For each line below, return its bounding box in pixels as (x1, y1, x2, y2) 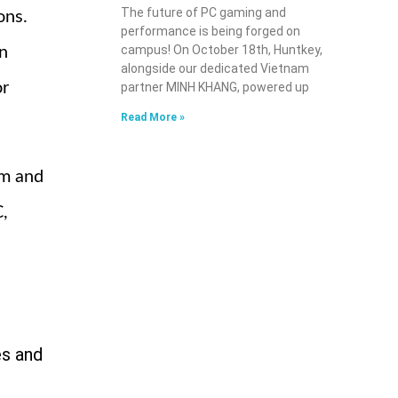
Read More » (121, 111, 185, 124)
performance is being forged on (121, 24, 300, 39)
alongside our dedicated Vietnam (121, 61, 309, 76)
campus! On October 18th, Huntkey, (121, 43, 322, 58)
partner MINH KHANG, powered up (121, 80, 309, 95)
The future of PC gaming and (121, 5, 286, 20)
